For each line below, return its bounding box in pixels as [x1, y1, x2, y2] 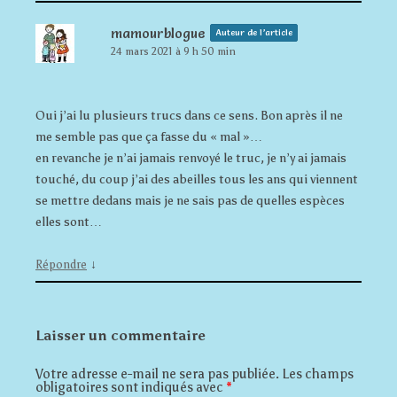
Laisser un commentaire [35, 326, 206, 344]
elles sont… [35, 214, 102, 230]
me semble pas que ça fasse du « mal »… [35, 128, 262, 144]
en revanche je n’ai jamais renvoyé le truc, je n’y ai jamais [35, 150, 346, 166]
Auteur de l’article [215, 26, 292, 38]
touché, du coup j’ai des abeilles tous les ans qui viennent [35, 171, 358, 187]
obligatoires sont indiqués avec [35, 378, 226, 395]
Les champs [279, 365, 354, 382]
